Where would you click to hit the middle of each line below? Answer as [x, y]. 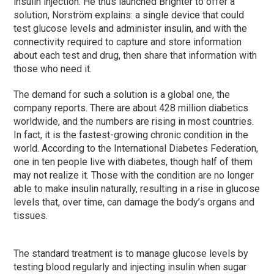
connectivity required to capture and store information [128, 42]
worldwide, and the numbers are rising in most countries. [134, 121]
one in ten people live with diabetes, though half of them [133, 161]
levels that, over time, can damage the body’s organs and [134, 202]
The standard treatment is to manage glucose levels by [131, 253]
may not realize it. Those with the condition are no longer [134, 175]
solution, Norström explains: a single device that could [129, 15]
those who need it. [53, 68]
